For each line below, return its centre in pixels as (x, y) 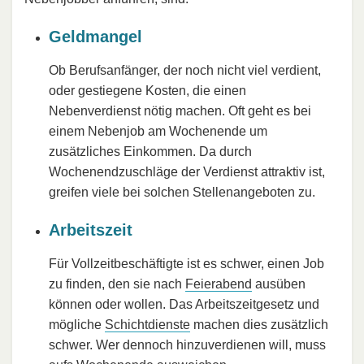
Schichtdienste (147, 325)
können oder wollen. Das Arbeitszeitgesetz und (184, 305)
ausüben (279, 284)
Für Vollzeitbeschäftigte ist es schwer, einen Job (186, 264)
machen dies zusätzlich (259, 325)
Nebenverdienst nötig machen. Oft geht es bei (180, 111)
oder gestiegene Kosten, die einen (147, 91)
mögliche (77, 325)
